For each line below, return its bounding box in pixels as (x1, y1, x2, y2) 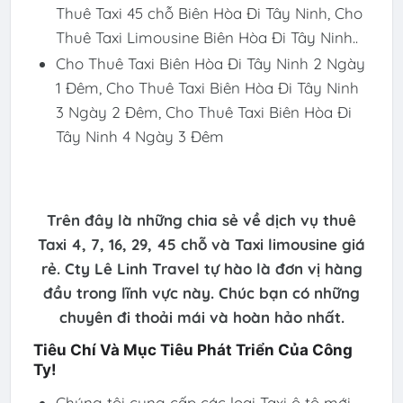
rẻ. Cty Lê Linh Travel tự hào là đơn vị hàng (40, 258, 363, 278)
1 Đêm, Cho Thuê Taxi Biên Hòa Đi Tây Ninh (55, 77, 359, 97)
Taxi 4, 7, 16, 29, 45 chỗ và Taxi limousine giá (38, 234, 365, 254)
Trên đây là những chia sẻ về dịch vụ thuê (47, 210, 356, 229)
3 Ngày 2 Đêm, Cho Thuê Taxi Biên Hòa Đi (55, 102, 352, 121)
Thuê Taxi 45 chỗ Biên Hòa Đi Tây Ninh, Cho (55, 3, 363, 22)
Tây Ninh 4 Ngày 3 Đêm (55, 126, 224, 146)
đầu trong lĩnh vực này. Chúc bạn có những (43, 282, 360, 302)
